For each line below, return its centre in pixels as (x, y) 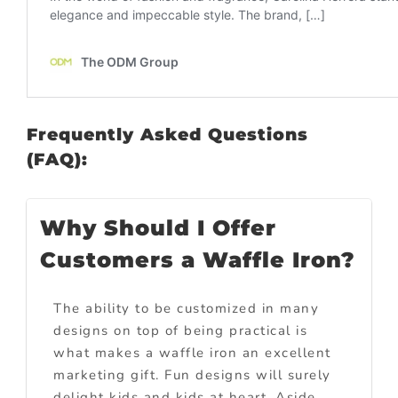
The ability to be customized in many (186, 308)
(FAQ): (57, 159)
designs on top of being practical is (180, 330)
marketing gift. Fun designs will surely (192, 374)
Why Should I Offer (158, 227)
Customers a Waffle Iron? (198, 259)
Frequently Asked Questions (167, 134)
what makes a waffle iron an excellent (192, 352)
